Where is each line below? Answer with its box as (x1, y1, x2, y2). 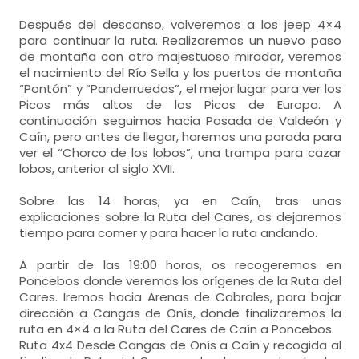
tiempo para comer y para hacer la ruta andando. (19, 224, 318, 241)
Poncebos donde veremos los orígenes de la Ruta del (19, 272, 341, 289)
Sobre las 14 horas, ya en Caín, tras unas (19, 192, 341, 209)
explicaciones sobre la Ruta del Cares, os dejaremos (19, 208, 341, 225)
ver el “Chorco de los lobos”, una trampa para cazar (19, 144, 341, 161)
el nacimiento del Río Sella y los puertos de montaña (19, 64, 341, 81)
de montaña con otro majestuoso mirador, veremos (19, 48, 341, 65)
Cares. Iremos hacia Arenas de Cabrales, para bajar (19, 288, 341, 305)
